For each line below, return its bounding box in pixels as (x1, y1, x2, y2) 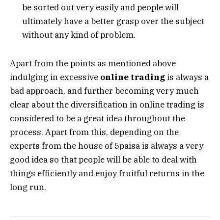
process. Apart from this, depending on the (10, 127, 179, 138)
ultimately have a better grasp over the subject (22, 15, 204, 27)
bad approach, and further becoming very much (10, 85, 199, 97)
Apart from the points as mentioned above (10, 58, 176, 69)
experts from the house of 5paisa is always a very (10, 140, 203, 152)
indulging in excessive (10, 72, 100, 83)
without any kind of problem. (22, 29, 136, 40)
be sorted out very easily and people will (22, 1, 179, 13)
